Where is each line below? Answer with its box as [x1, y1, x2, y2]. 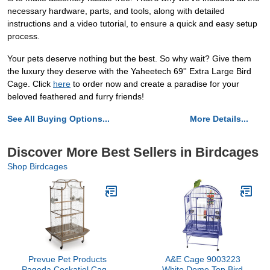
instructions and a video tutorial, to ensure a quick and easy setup [7, 19, 257, 29]
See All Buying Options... [7, 114, 110, 124]
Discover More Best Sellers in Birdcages [7, 145, 259, 160]
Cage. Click [7, 79, 53, 89]
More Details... [190, 114, 248, 124]
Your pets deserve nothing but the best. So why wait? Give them [7, 54, 251, 64]
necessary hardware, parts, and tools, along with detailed [7, 6, 225, 16]
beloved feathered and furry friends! [7, 92, 144, 102]
